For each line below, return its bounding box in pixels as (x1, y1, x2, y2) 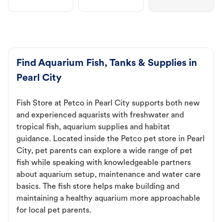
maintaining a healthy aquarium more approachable (16, 195, 200, 203)
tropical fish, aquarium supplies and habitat (16, 123, 170, 132)
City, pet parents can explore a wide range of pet (16, 147, 192, 156)
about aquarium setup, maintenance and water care (16, 171, 201, 179)
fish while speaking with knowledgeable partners (16, 159, 191, 167)
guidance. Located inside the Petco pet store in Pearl (16, 135, 205, 144)
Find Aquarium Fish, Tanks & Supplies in (16, 58, 197, 69)
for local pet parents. (16, 207, 91, 215)
